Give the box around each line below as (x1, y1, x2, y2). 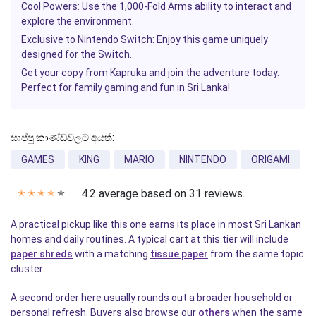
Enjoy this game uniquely (154, 33, 268, 45)
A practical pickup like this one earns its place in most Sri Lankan (11, 218, 301, 230)
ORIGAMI (251, 153, 290, 165)
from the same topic (208, 248, 304, 260)
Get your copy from (21, 66, 110, 78)
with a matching (73, 248, 150, 260)
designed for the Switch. (21, 48, 132, 60)
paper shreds (11, 248, 73, 260)
